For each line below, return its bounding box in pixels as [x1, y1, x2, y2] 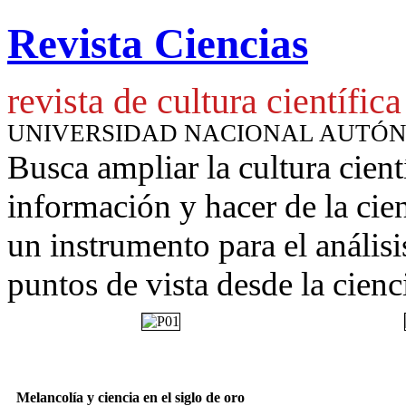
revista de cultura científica [7, 81, 401, 121]
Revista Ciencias [7, 20, 308, 68]
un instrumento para [7, 226, 284, 264]
